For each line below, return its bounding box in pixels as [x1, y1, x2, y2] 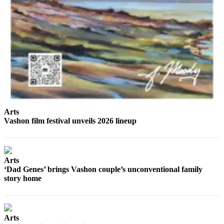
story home [4, 174, 41, 183]
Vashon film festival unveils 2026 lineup [4, 116, 136, 125]
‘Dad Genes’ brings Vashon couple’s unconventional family [4, 165, 202, 174]
